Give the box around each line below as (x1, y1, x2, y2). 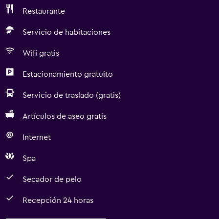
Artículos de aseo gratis (22, 112, 107, 120)
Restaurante (22, 7, 65, 15)
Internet (22, 133, 51, 141)
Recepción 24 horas (22, 197, 93, 204)
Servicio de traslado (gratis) (22, 91, 121, 99)
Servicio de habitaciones (22, 28, 110, 36)
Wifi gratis (22, 49, 59, 57)
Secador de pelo (22, 175, 82, 183)
